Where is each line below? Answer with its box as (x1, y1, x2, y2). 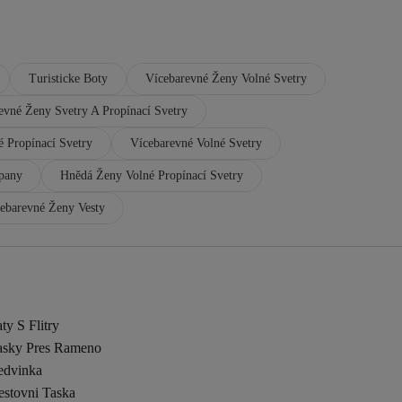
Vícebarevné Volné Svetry (130, 136, 262, 150)
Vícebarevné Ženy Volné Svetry (145, 72, 307, 85)
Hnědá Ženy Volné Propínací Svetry (60, 169, 243, 182)
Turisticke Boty (29, 72, 108, 85)
